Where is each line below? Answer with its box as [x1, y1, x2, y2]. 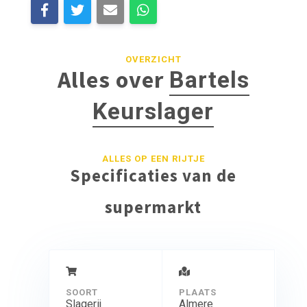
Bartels [169, 65, 249, 93]
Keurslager [93, 97, 214, 125]
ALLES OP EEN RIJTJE [101, 153, 205, 164]
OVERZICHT [125, 53, 182, 64]
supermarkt [105, 195, 202, 218]
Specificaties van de [70, 164, 237, 186]
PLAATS [178, 286, 217, 297]
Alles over [57, 64, 169, 94]
